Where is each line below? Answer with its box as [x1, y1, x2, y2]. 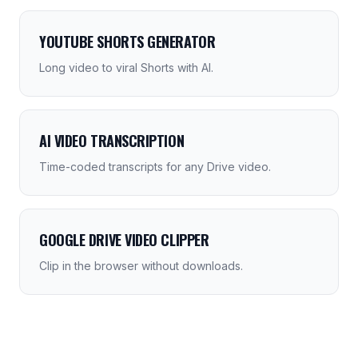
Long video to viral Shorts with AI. [39, 61, 213, 74]
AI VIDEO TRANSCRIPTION [39, 130, 185, 151]
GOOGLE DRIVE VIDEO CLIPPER [39, 229, 209, 250]
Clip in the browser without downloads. [39, 259, 243, 272]
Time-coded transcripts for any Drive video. [39, 160, 271, 173]
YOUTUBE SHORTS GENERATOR [39, 31, 216, 52]
